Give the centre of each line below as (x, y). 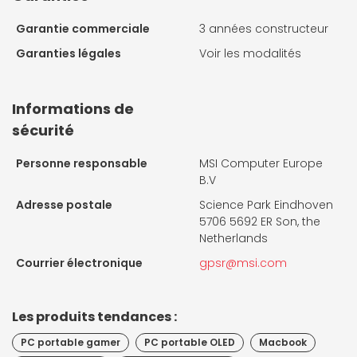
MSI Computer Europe (261, 164)
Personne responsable (82, 164)
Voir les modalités (250, 54)
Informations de (73, 109)
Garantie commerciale (83, 29)
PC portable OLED (190, 343)
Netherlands (233, 239)
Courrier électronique (79, 263)
